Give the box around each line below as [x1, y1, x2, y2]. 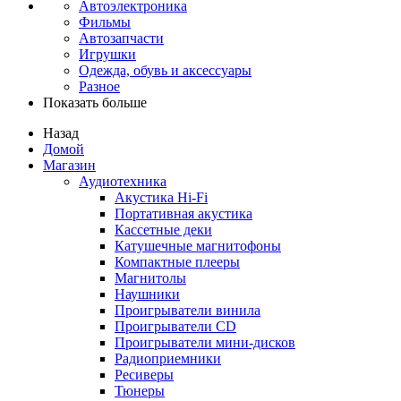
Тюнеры [115, 382, 165, 398]
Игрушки [79, 46, 136, 62]
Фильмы [79, 13, 131, 30]
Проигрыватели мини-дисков [115, 334, 295, 350]
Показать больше [43, 94, 147, 110]
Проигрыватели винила [115, 302, 260, 318]
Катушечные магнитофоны [115, 237, 281, 253]
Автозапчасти [79, 30, 164, 46]
